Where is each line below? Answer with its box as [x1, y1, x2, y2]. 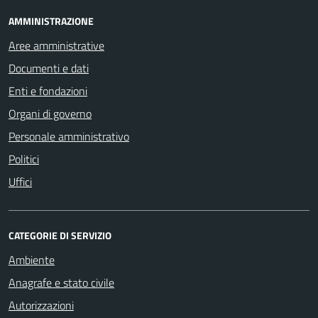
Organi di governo [9, 104, 92, 122]
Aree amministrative [9, 36, 104, 54]
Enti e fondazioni [9, 82, 87, 99]
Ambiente [9, 251, 55, 268]
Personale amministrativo [9, 127, 129, 145]
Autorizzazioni [9, 296, 74, 314]
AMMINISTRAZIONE [9, 13, 94, 28]
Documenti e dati [9, 59, 89, 77]
